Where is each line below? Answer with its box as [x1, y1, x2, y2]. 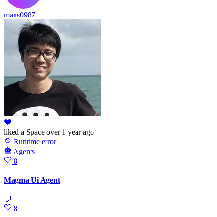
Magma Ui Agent [4, 176, 60, 185]
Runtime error [12, 137, 56, 146]
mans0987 [4, 10, 35, 19]
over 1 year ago [46, 127, 94, 136]
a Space [19, 127, 45, 136]
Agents [13, 147, 35, 155]
